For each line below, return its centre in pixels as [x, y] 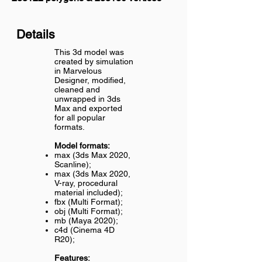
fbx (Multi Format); [89, 202]
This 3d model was [89, 52]
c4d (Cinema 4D [85, 230]
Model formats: [82, 146]
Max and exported [88, 108]
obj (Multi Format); [89, 211]
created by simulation [94, 61]
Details [36, 34]
